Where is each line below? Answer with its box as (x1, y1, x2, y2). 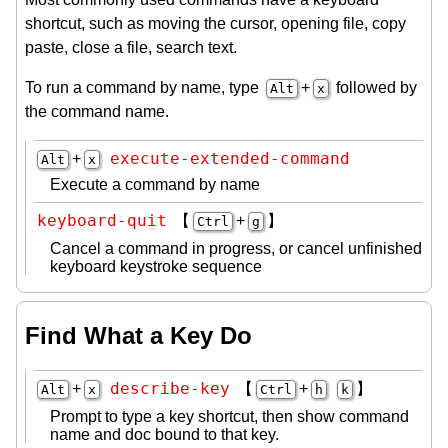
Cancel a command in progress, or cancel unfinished (50, 239, 422, 257)
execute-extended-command (110, 148, 350, 168)
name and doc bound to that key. (50, 425, 279, 443)
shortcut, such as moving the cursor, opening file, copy (25, 14, 406, 32)
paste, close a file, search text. (25, 38, 237, 56)
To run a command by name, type (25, 78, 263, 96)
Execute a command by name (50, 175, 260, 193)
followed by (332, 78, 417, 96)
